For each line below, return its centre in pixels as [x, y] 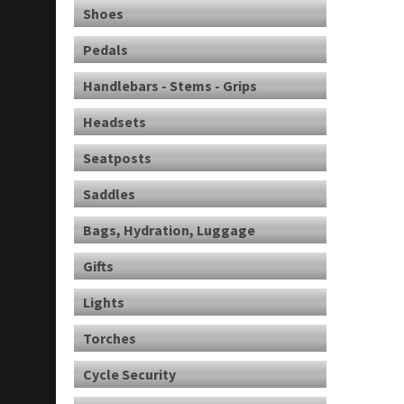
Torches [110, 338]
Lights [104, 302]
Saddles [109, 194]
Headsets [115, 122]
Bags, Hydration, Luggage [169, 230]
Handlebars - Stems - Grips [170, 86]
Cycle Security [129, 374]
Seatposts [117, 158]
